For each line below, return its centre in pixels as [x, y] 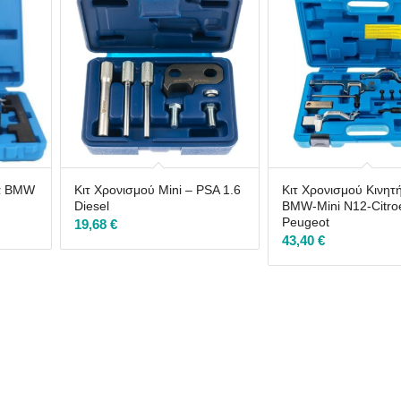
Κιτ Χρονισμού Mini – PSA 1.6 [157, 189]
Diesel [91, 205]
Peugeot [306, 222]
